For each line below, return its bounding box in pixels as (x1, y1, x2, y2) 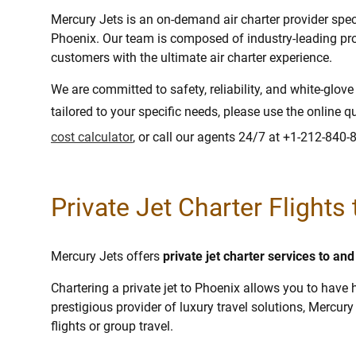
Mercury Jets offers (51, 249, 163, 265)
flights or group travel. (51, 319, 173, 335)
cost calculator (51, 129, 133, 145)
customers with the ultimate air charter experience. (51, 49, 332, 65)
